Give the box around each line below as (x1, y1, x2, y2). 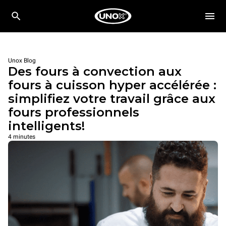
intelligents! (8, 119, 85, 133)
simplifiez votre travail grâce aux (8, 91, 215, 106)
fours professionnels (8, 105, 139, 120)
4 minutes (8, 133, 35, 140)
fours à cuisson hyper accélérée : (8, 78, 216, 92)
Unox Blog (8, 57, 36, 64)
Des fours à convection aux (8, 64, 182, 79)
